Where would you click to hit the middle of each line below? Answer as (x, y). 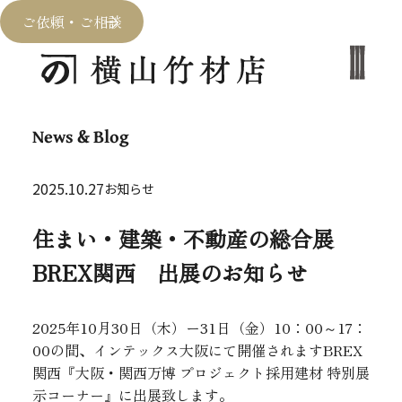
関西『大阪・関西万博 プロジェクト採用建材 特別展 (201, 372)
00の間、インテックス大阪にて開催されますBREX (197, 350)
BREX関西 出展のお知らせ (170, 272)
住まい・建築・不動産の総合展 (193, 238)
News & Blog (80, 135)
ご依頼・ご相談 (72, 22)
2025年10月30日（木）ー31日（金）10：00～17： (199, 327)
